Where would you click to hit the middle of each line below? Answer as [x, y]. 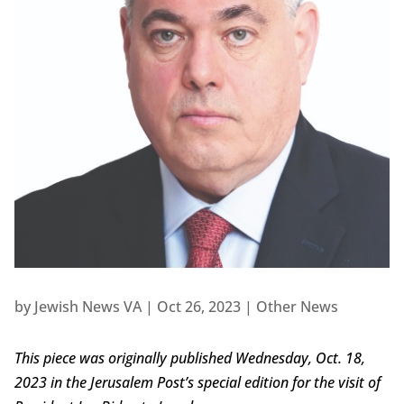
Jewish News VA [87, 307]
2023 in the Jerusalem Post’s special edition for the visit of [197, 383]
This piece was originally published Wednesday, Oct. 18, [189, 358]
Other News [297, 307]
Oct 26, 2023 [198, 307]
